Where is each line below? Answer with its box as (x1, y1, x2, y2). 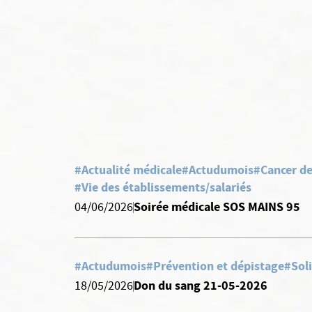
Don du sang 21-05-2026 (134, 277, 267, 294)
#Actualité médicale (75, 162, 182, 178)
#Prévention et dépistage (146, 258, 284, 274)
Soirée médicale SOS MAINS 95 (134, 198, 300, 215)
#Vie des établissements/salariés (75, 179, 251, 196)
